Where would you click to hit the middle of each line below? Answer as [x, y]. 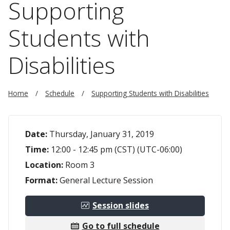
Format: [41, 180]
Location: [44, 165]
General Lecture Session [106, 180]
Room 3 [80, 165]
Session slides [121, 206]
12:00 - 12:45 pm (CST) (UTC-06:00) [117, 150]
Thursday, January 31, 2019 [102, 134]
